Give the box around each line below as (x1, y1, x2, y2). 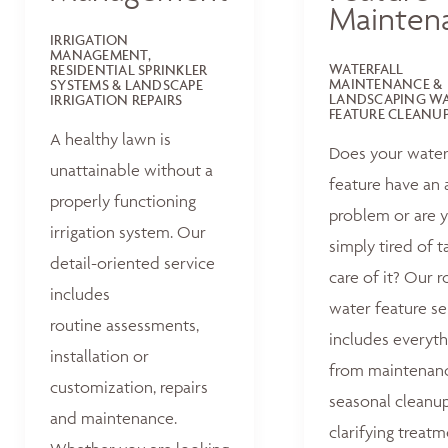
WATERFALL (329, 59, 404, 77)
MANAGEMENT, (50, 45, 151, 63)
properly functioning (50, 191, 196, 211)
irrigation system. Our (50, 222, 206, 242)
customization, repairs (50, 377, 208, 397)
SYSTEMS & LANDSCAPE (50, 75, 203, 93)
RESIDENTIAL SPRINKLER (50, 60, 208, 78)
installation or (50, 346, 149, 366)
